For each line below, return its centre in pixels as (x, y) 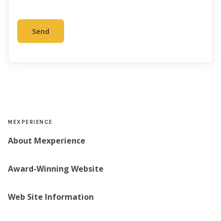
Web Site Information (51, 197)
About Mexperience (47, 141)
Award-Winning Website (56, 169)
